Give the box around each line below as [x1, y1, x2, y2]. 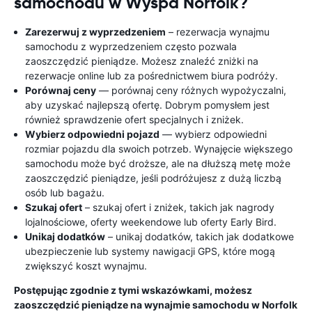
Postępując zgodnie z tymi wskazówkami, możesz [14, 284, 252, 296]
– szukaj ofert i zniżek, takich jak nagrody [82, 201, 274, 213]
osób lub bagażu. [25, 187, 104, 198]
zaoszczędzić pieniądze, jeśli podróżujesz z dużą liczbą [25, 172, 281, 184]
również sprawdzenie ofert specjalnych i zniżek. [25, 114, 244, 125]
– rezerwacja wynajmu [166, 26, 270, 38]
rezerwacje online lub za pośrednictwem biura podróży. [25, 70, 278, 81]
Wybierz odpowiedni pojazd [25, 128, 159, 140]
